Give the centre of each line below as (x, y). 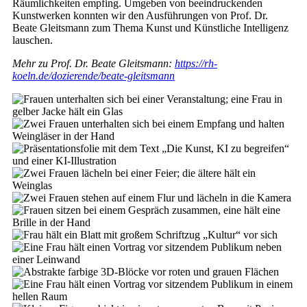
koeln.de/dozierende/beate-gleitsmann (94, 76)
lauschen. (33, 40)
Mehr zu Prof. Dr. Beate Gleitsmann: (94, 64)
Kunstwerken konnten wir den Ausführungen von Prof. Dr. (140, 16)
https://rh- (196, 64)
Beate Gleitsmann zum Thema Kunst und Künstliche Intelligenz (150, 28)
